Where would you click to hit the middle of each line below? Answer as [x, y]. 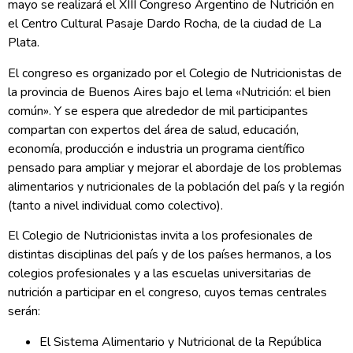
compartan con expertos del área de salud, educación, [153, 130]
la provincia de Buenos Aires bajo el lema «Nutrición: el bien [169, 92]
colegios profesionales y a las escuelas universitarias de [160, 274]
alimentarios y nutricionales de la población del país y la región [176, 186]
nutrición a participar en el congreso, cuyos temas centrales [167, 293]
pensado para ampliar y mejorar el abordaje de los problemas [175, 167]
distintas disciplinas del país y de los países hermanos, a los [170, 255]
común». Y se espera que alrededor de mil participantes [158, 111]
